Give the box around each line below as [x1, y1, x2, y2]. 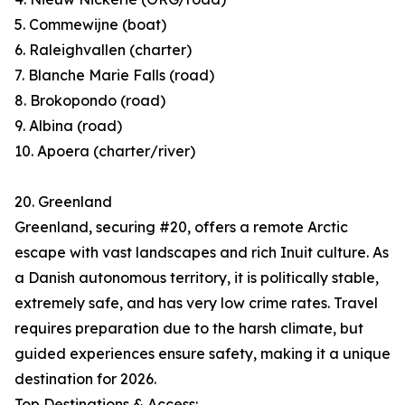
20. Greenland [14, 193, 112, 212]
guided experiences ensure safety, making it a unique [14, 344, 391, 363]
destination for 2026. [14, 370, 156, 389]
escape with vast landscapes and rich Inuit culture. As [14, 243, 389, 262]
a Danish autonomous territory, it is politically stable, [14, 268, 379, 287]
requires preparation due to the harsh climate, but [14, 319, 363, 338]
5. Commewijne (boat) [14, 15, 166, 34]
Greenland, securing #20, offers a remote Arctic [14, 218, 348, 237]
